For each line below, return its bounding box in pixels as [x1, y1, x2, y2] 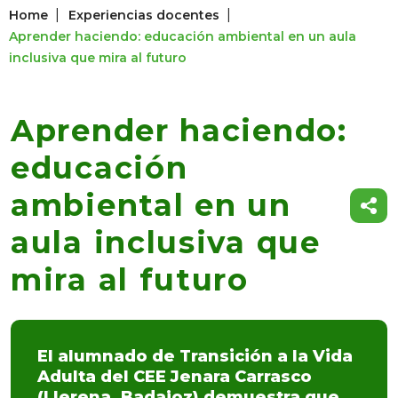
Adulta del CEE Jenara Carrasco [37, 367, 312, 386]
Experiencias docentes [68, 7, 219, 23]
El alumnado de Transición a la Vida [37, 346, 353, 366]
